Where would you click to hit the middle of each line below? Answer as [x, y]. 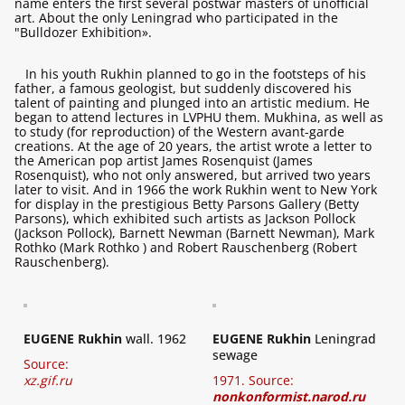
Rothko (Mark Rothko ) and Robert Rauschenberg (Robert [186, 247]
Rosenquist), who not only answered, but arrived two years [193, 175]
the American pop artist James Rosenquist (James [164, 160]
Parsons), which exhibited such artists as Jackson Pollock [185, 218]
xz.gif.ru [48, 380]
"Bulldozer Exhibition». [83, 32]
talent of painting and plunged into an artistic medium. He [192, 103]
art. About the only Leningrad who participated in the [176, 18]
